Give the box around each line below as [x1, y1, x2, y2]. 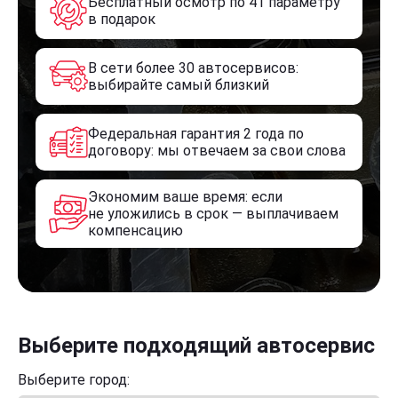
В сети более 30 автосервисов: [88, 60, 298, 76]
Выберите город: [18, 371, 130, 388]
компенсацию [88, 222, 183, 239]
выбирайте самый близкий [88, 76, 269, 93]
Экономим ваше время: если [88, 188, 283, 205]
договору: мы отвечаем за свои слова [88, 142, 346, 159]
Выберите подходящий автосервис [18, 333, 375, 358]
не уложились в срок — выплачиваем [88, 205, 338, 222]
